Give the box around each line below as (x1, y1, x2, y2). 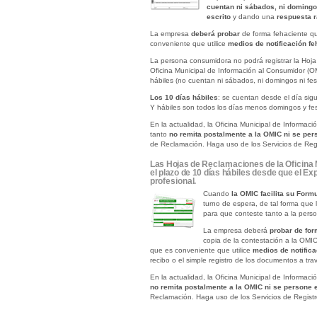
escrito (206, 13, 231, 21)
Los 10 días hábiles (149, 93, 218, 101)
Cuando (202, 190, 231, 197)
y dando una (230, 13, 277, 21)
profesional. (149, 177, 197, 185)
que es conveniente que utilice (149, 246, 253, 254)
